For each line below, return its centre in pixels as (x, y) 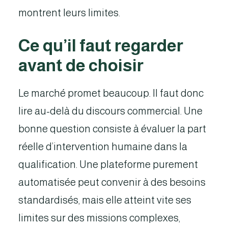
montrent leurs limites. (69, 13)
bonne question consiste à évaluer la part (112, 129)
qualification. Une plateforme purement (108, 164)
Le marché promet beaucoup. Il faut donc (111, 93)
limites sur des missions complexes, (99, 218)
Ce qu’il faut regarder (101, 46)
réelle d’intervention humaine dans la (103, 147)
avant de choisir (81, 65)
